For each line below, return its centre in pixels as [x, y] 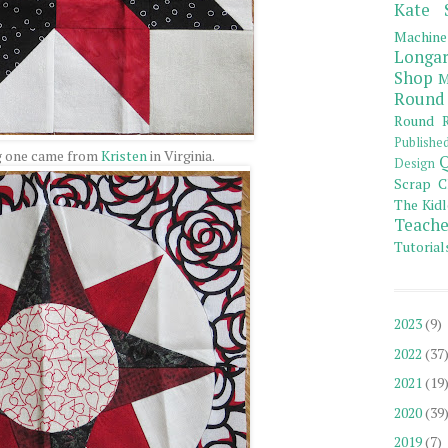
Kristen [124, 155]
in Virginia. [181, 155]
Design [414, 164]
